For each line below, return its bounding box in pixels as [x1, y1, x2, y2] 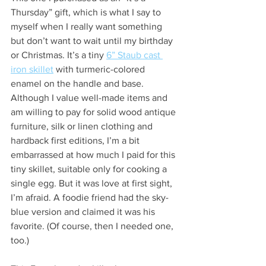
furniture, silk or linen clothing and [11, 121, 155, 131]
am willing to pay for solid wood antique [11, 106, 178, 117]
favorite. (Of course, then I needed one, [11, 220, 176, 231]
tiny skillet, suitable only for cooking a [11, 163, 169, 174]
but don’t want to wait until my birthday [11, 35, 175, 46]
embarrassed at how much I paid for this [11, 149, 178, 160]
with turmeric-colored [53, 64, 147, 74]
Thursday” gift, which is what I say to [11, 7, 163, 17]
